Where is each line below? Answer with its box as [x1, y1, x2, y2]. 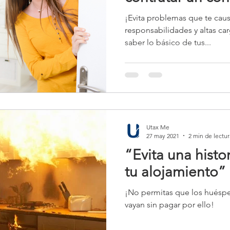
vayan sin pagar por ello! [125, 199, 214, 209]
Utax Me [146, 123, 169, 131]
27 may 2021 [146, 131, 179, 140]
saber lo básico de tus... [125, 37, 211, 47]
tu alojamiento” [125, 163, 226, 180]
